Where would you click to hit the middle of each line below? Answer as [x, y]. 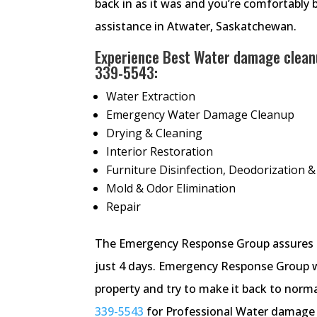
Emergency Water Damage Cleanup [201, 114]
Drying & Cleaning [155, 133]
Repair [124, 206]
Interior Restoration [160, 151]
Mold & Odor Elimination [171, 188]
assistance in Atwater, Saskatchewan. [196, 26]
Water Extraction [151, 96]
